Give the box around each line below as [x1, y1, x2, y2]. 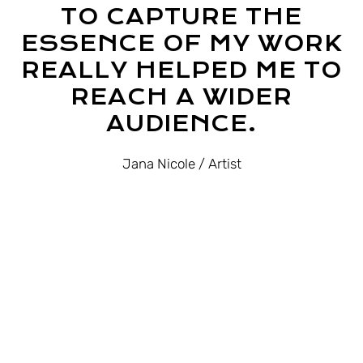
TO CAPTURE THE [61, 3, 302, 30]
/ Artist [198, 155, 241, 172]
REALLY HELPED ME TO [21, 57, 342, 83]
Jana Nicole [122, 155, 195, 172]
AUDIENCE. [106, 110, 257, 137]
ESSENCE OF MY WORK [21, 30, 342, 57]
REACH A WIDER [70, 83, 293, 110]
